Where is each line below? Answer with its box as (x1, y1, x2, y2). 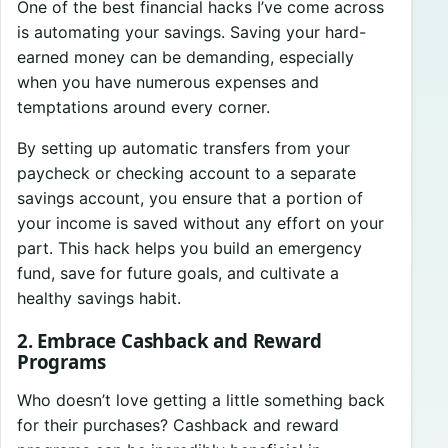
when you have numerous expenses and (17, 71, 319, 92)
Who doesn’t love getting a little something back (17, 390, 385, 411)
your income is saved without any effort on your (17, 212, 384, 233)
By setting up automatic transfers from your (17, 137, 350, 158)
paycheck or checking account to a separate (17, 162, 356, 183)
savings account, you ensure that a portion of (17, 187, 363, 208)
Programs (17, 349, 106, 375)
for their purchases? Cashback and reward (17, 415, 339, 436)
